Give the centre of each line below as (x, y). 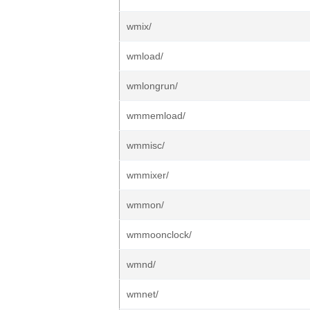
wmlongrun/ (152, 86)
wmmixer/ (148, 175)
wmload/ (145, 56)
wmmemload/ (156, 116)
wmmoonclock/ (159, 235)
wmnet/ (143, 294)
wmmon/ (145, 205)
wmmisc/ (146, 145)
